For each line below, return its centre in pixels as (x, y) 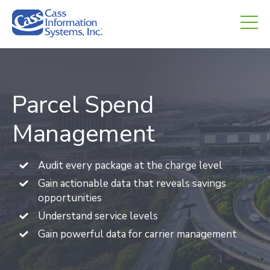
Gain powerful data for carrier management (137, 234)
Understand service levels (99, 216)
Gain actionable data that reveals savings (132, 184)
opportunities (70, 198)
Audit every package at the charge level (130, 165)
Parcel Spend (83, 105)
